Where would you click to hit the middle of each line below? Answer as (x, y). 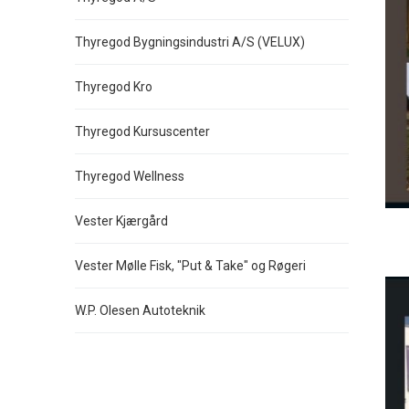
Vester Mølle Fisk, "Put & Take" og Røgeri (190, 266)
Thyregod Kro (114, 87)
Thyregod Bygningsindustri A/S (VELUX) (190, 42)
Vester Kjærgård (121, 221)
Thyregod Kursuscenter (142, 131)
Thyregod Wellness (130, 176)
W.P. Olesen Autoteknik (140, 310)
